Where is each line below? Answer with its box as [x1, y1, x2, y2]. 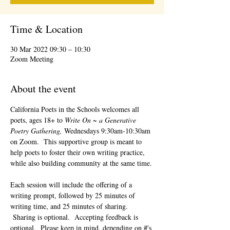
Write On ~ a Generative [65, 115, 138, 125]
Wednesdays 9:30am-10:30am [64, 126, 152, 136]
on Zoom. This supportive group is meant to [10, 137, 144, 146]
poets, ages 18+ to [10, 115, 65, 125]
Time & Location [10, 22, 83, 36]
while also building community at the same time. [10, 158, 154, 168]
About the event [10, 82, 76, 95]
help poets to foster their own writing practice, [10, 147, 147, 157]
